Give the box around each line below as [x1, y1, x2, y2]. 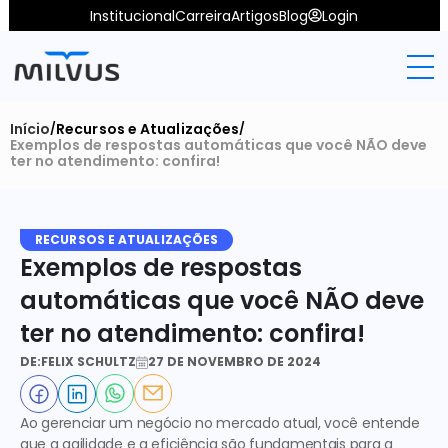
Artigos [231, 5, 279, 26]
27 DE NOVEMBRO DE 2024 [148, 353, 321, 370]
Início [10, 119, 50, 139]
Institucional [90, 5, 175, 26]
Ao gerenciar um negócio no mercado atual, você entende [20, 413, 420, 433]
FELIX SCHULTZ [41, 353, 136, 370]
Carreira [175, 5, 231, 26]
